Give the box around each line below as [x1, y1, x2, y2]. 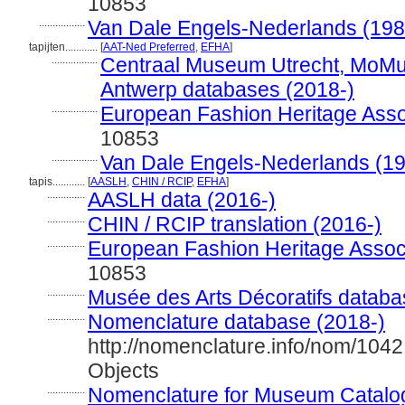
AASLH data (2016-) [88, 188, 276, 212]
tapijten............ [29, 41, 100, 53]
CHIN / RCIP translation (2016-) [88, 212, 381, 236]
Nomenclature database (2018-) [88, 310, 385, 334]
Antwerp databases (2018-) [100, 78, 354, 101]
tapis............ [29, 175, 88, 188]
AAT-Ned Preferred [103, 41, 195, 53]
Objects [88, 359, 159, 382]
